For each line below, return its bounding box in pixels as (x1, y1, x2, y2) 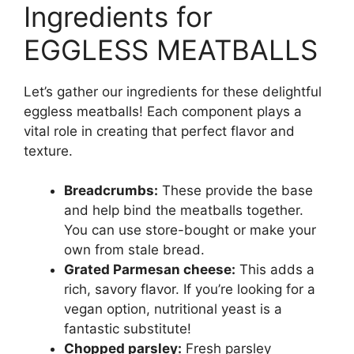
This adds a (235, 262, 314, 277)
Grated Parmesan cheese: (64, 262, 235, 277)
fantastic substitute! (64, 321, 191, 337)
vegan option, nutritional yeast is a (64, 301, 282, 317)
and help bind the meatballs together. (64, 202, 303, 218)
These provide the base (158, 183, 313, 198)
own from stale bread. (64, 242, 205, 258)
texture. (24, 142, 73, 159)
